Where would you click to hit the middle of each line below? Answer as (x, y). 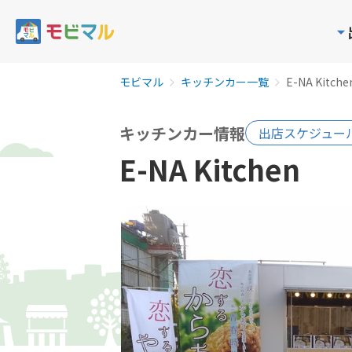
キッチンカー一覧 (225, 82)
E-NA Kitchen (210, 169)
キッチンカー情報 (182, 133)
